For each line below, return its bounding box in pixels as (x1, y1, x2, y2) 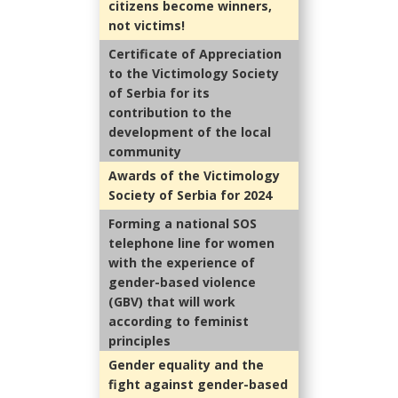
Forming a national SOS (108, 215, 257, 233)
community (108, 143, 181, 161)
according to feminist (108, 313, 249, 330)
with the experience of (108, 254, 255, 272)
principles (108, 332, 171, 350)
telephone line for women (108, 235, 275, 252)
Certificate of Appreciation (108, 45, 282, 63)
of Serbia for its (108, 84, 210, 102)
